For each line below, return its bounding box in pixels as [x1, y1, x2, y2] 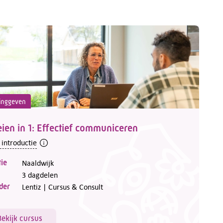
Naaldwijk [22, 158, 54, 168]
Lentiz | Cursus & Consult [22, 182, 103, 192]
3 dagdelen [22, 170, 58, 180]
